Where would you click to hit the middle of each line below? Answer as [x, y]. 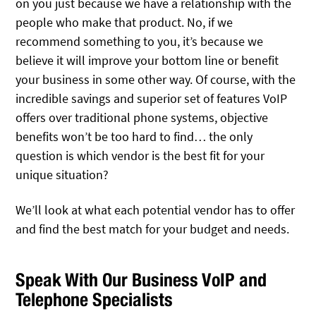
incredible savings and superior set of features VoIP [152, 98]
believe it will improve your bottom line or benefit [147, 60]
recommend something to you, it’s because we [140, 41]
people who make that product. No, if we [124, 22]
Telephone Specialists [95, 299]
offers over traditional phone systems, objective [142, 117]
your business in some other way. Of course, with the [156, 79]
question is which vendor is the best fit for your [140, 155]
